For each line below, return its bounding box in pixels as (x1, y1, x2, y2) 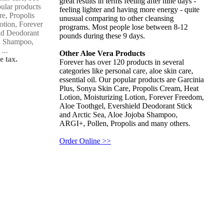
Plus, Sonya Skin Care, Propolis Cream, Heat (59, 84, 199, 92)
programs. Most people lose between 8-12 (59, 23, 188, 31)
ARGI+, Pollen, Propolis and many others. (59, 119, 190, 127)
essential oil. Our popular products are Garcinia (59, 75, 204, 84)
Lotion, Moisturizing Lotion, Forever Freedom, (59, 93, 204, 101)
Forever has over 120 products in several (59, 58, 184, 66)
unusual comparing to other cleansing (59, 14, 174, 22)
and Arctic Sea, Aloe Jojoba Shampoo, (59, 110, 178, 119)
